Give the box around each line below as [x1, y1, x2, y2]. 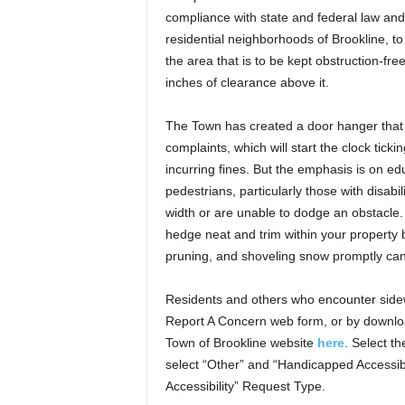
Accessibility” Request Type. [165, 379, 325, 393]
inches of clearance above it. [165, 75, 329, 89]
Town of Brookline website [165, 335, 317, 350]
